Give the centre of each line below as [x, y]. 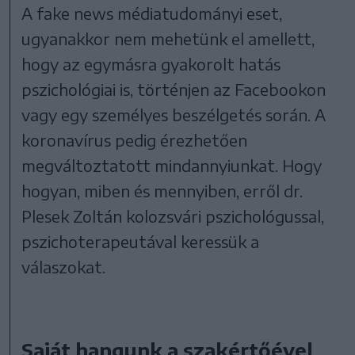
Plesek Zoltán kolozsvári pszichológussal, [173, 216]
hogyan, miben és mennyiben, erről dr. [162, 190]
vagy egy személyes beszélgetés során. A [174, 114]
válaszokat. [66, 266]
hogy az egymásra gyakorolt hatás [151, 63]
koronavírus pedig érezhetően [135, 139]
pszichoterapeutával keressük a [141, 241]
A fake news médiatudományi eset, [152, 13]
